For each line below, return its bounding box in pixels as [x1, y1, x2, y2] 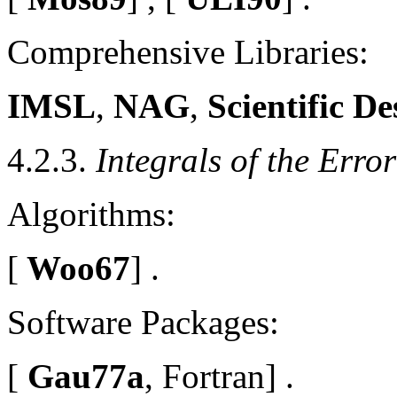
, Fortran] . [144, 356, 294, 395]
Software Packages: [7, 302, 279, 341]
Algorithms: [7, 194, 175, 233]
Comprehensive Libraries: [7, 32, 369, 71]
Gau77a [19, 356, 144, 395]
